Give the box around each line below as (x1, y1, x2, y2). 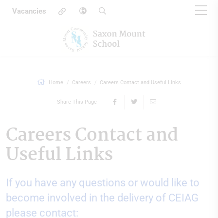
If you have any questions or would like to (6, 177, 200, 189)
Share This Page (57, 99, 97, 105)
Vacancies (12, 7, 46, 16)
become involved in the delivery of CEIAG (6, 192, 199, 204)
